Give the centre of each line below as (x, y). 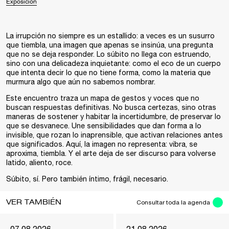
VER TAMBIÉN (34, 202)
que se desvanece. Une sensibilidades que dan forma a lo (104, 126)
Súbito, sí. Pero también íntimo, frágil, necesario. (87, 179)
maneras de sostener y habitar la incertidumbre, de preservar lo (113, 117)
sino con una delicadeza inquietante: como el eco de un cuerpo (113, 63)
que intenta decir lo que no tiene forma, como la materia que (108, 73)
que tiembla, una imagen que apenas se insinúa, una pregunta (110, 45)
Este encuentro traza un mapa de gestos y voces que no (103, 98)
